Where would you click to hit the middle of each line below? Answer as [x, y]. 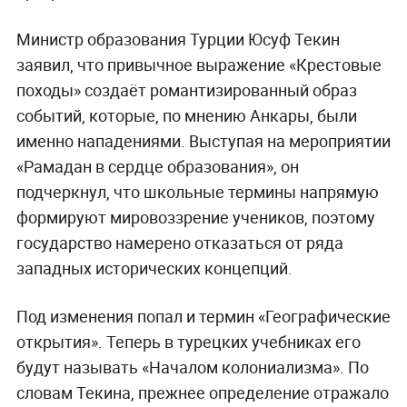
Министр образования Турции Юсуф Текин [178, 39]
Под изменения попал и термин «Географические [203, 316]
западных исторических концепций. [154, 268]
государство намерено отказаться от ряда [179, 242]
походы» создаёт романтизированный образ [186, 89]
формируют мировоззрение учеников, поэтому [195, 217]
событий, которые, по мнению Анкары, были [186, 115]
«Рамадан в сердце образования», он [157, 166]
